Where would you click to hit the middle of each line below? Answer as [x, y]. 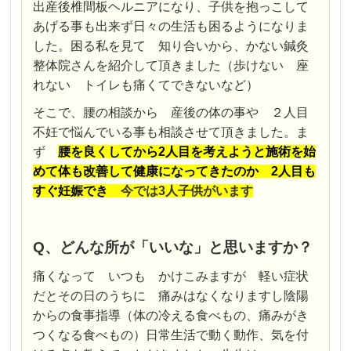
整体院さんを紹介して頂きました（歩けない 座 [171, 66]
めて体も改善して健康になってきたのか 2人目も [175, 172]
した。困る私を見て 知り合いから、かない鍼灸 [171, 46]
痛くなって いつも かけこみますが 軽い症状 [171, 277]
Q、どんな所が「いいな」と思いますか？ [173, 248]
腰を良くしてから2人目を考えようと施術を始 [187, 152]
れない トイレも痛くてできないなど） [146, 85]
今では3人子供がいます [187, 191]
